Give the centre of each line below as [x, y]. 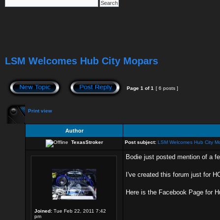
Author [74, 131]
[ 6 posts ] [167, 88]
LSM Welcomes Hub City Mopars [82, 61]
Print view [40, 111]
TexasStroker [87, 142]
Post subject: [140, 142]
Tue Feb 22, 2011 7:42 [79, 211]
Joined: [43, 211]
